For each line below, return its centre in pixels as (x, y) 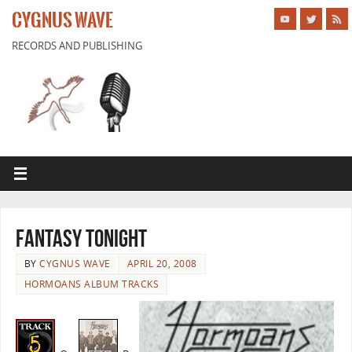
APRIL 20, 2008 (162, 263)
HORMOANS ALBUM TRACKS (92, 284)
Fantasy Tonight (81, 238)
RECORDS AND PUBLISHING (77, 46)
